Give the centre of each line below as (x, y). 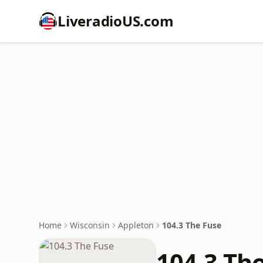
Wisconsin (90, 225)
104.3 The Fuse (192, 225)
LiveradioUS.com (116, 21)
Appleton (136, 225)
